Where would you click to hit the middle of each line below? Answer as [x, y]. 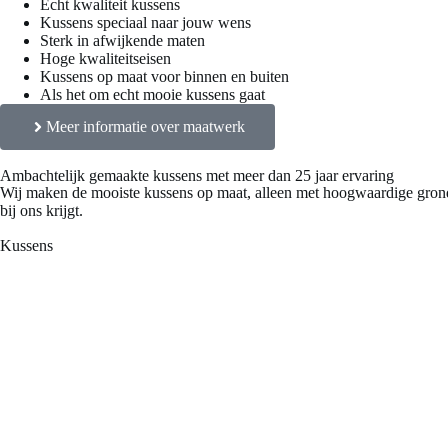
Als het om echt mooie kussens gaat [152, 94]
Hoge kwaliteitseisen [105, 58]
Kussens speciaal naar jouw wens [145, 22]
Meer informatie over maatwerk [145, 126]
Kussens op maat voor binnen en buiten [164, 76]
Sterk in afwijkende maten [122, 40]
